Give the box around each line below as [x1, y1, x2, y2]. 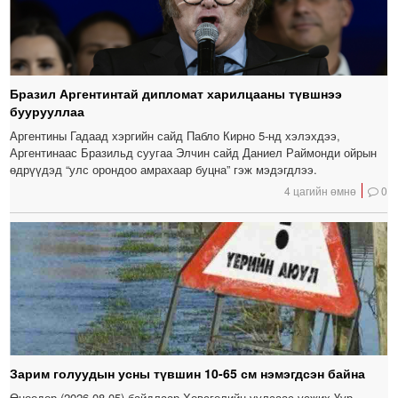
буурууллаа [10, 102, 85, 121]
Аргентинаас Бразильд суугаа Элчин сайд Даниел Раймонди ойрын [10, 144, 378, 162]
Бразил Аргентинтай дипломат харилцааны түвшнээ [10, 84, 343, 103]
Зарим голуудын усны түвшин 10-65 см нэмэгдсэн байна [10, 364, 366, 383]
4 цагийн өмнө [284, 183, 357, 199]
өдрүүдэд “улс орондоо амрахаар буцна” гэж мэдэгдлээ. [10, 161, 318, 179]
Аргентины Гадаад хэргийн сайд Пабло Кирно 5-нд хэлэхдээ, [10, 127, 341, 145]
